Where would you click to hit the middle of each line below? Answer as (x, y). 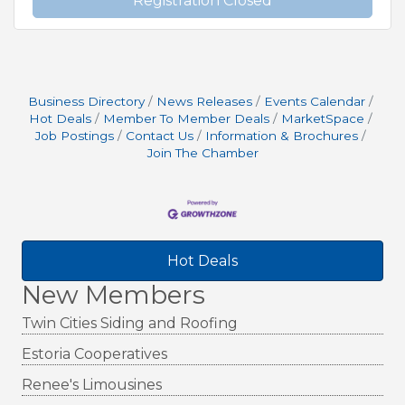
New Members (113, 294)
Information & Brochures (282, 136)
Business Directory (86, 102)
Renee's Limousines (92, 384)
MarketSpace (323, 119)
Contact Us (160, 136)
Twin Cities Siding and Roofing (130, 323)
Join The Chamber (202, 153)
